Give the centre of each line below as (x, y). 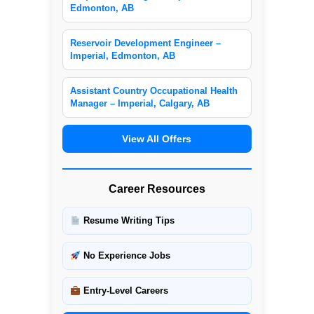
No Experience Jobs (125, 256)
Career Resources (157, 189)
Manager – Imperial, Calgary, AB (139, 104)
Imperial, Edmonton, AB (122, 56)
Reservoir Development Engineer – (145, 43)
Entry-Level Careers (124, 291)
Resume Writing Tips (127, 221)
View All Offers (157, 139)
